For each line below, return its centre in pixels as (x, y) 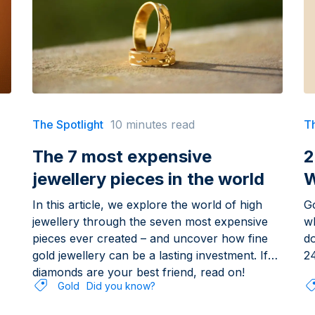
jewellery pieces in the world (148, 179)
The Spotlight (67, 124)
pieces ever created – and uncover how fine (150, 238)
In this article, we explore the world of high (147, 204)
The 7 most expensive (122, 156)
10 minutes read (152, 124)
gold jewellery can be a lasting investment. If (150, 255)
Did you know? (121, 286)
